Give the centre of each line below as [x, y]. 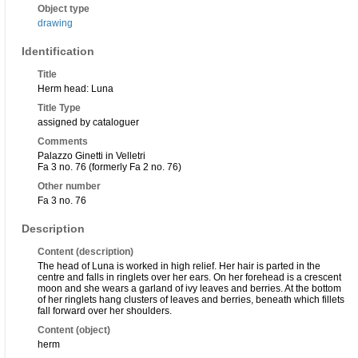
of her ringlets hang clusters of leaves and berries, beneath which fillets [191, 300]
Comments [63, 142]
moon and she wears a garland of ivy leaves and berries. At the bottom [189, 289]
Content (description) [86, 252]
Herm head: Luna [76, 89]
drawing [55, 24]
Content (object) [74, 330]
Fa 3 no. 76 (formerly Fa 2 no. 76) [109, 167]
